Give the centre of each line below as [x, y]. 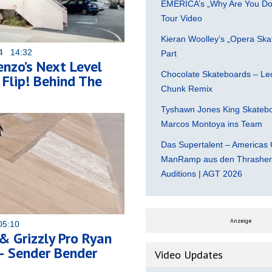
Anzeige [240, 220]
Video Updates [189, 254]
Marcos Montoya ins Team [212, 124]
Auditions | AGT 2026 [202, 173]
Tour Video [182, 18]
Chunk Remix [187, 88]
